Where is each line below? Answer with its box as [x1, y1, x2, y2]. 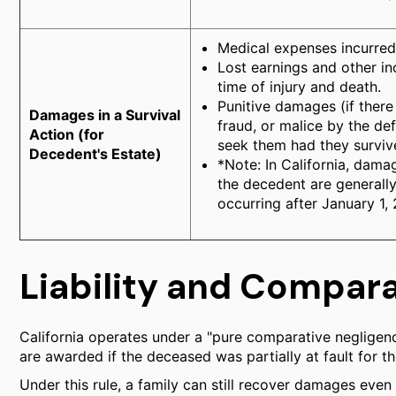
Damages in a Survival [29, 106, 180, 124]
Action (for [29, 126, 104, 143]
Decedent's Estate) [29, 145, 162, 163]
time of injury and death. [217, 78, 381, 95]
